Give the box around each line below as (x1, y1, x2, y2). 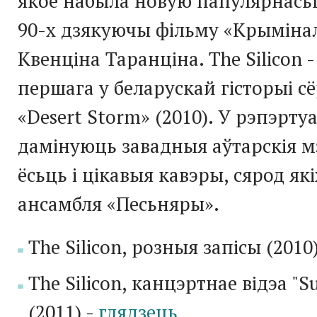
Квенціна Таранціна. (18, 45, 204, 71)
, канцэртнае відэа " (122, 270, 299, 296)
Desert (27, 103, 82, 129)
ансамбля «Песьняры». (18, 190, 219, 217)
